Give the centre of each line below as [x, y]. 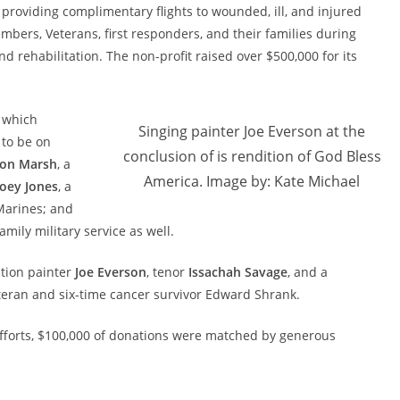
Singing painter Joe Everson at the [252, 132]
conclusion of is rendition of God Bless [252, 157]
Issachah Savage [238, 272]
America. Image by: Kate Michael [252, 182]
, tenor [167, 272]
